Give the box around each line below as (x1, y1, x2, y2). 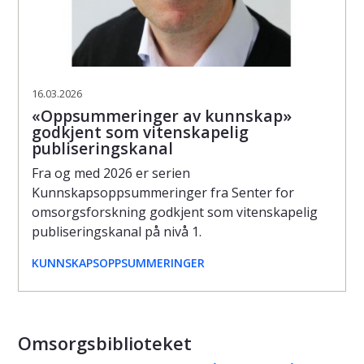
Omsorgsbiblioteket (18, 330, 192, 355)
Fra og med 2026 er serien (32, 163, 190, 182)
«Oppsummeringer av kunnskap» (32, 104, 292, 127)
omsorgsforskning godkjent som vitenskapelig (32, 202, 318, 221)
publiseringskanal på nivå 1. (32, 222, 201, 240)
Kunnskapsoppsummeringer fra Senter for (32, 183, 294, 201)
